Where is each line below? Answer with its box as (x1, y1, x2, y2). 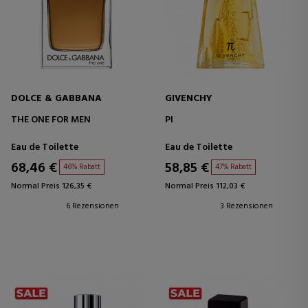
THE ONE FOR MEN (11, 111, 91, 128)
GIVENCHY (165, 90, 212, 107)
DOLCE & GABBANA (11, 90, 102, 107)
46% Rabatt (63, 160, 100, 173)
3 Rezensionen (220, 199, 273, 213)
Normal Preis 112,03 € (165, 179, 245, 193)
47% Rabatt (215, 160, 252, 173)
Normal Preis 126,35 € (11, 179, 91, 193)
